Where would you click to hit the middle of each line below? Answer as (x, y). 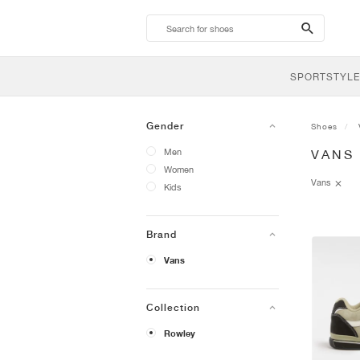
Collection (173, 308)
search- (327, 27)
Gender (165, 126)
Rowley (180, 333)
